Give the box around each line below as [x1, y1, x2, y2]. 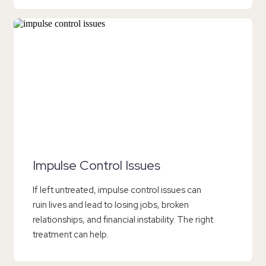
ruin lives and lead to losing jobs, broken [33, 198, 189, 211]
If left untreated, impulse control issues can [33, 183, 201, 196]
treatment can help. [33, 228, 109, 240]
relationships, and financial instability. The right [33, 213, 213, 226]
